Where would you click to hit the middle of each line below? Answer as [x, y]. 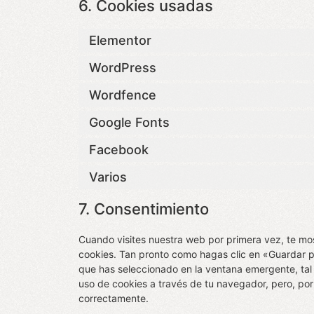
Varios [108, 177]
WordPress [123, 68]
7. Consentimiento [144, 209]
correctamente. [114, 298]
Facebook [119, 150]
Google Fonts [129, 123]
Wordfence [123, 95]
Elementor [120, 41]
